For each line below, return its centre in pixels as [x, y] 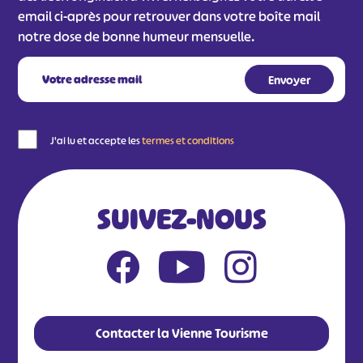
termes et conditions [188, 141]
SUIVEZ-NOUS [181, 220]
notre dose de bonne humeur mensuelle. [136, 37]
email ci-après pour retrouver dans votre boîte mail [169, 17]
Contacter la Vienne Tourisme [181, 333]
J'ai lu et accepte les [96, 141]
